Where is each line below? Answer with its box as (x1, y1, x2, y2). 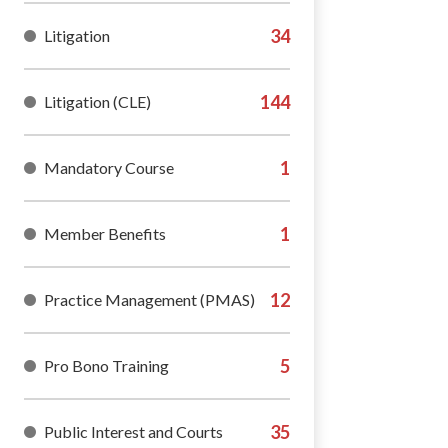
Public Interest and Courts (44, 422, 223, 441)
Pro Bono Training (44, 356, 169, 375)
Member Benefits (44, 224, 166, 243)
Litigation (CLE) (44, 92, 151, 111)
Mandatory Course (44, 158, 174, 177)
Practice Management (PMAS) (44, 290, 255, 309)
